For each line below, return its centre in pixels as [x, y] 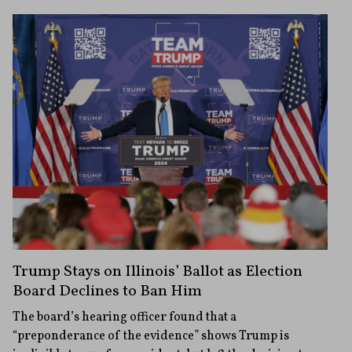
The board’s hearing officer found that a [125, 318]
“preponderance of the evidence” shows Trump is [151, 337]
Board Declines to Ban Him [107, 292]
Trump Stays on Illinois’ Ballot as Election [158, 272]
